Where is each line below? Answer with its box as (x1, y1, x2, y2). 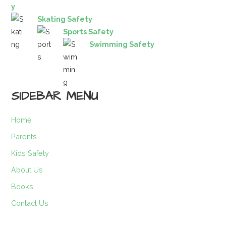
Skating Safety (37, 14, 92, 23)
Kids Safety (11, 148, 49, 157)
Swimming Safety (89, 39, 154, 48)
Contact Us (11, 198, 49, 207)
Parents (11, 132, 37, 141)
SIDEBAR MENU (11, 87, 98, 105)
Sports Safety (63, 27, 114, 36)
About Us (11, 165, 43, 174)
